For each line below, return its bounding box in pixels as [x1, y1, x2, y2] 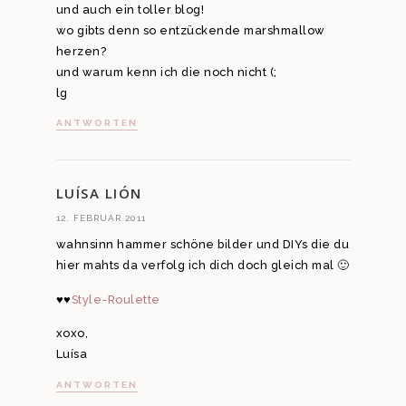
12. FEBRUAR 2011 [55, 213, 146, 224]
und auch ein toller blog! [55, 2, 204, 16]
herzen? [55, 43, 106, 58]
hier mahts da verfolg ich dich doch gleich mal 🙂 [55, 258, 350, 273]
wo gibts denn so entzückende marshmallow [55, 23, 325, 37]
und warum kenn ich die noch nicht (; [55, 64, 277, 79]
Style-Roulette [71, 292, 160, 306]
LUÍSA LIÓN [55, 184, 142, 203]
